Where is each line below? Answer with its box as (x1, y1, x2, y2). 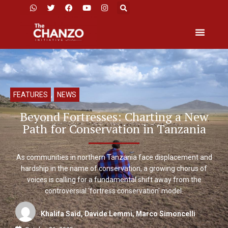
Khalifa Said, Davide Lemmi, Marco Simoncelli (41, 210, 195, 218)
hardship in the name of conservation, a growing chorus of (21, 164, 207, 173)
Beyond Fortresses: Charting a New (20, 108, 208, 125)
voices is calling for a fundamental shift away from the (26, 175, 202, 184)
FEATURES (13, 90, 48, 99)
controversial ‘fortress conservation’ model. (45, 186, 183, 195)
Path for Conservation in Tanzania (22, 120, 206, 137)
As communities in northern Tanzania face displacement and (16, 153, 212, 161)
